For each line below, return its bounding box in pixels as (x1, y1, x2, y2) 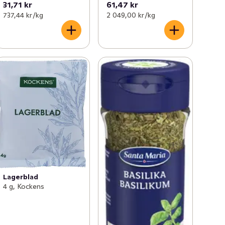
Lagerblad (3, 172, 39, 181)
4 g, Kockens (3, 181, 45, 191)
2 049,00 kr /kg (106, 10, 155, 20)
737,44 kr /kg (3, 10, 44, 20)
